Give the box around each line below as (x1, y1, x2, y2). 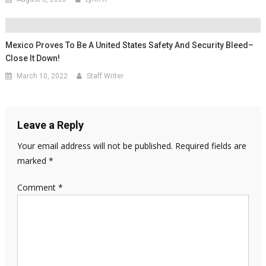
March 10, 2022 (17, 71, 68, 80)
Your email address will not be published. (17, 140, 173, 151)
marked (17, 154, 49, 166)
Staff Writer (87, 71, 124, 80)
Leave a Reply (17, 118, 84, 131)
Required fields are (175, 140, 246, 151)
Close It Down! (5, 53, 61, 63)
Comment (17, 181, 58, 193)
